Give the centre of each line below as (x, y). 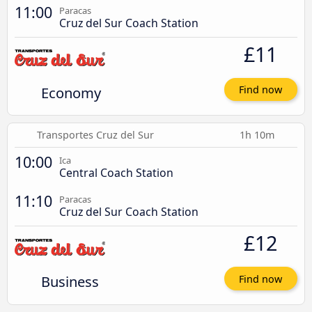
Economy (71, 92)
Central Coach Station (116, 173)
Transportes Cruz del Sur (95, 135)
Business (70, 282)
